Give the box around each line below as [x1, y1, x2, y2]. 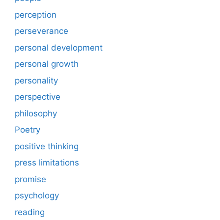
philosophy [15, 108, 57, 118]
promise [15, 174, 46, 184]
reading [15, 207, 45, 217]
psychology [15, 191, 59, 201]
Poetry [15, 125, 40, 135]
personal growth [15, 59, 79, 69]
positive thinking [15, 141, 79, 151]
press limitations [15, 158, 79, 168]
